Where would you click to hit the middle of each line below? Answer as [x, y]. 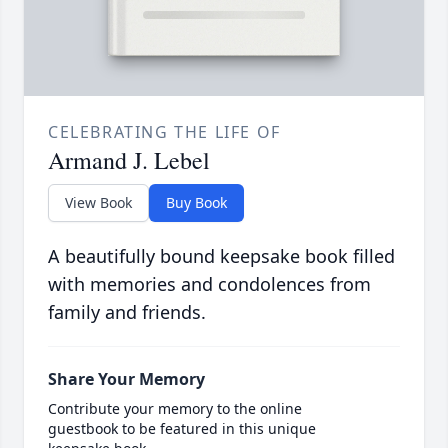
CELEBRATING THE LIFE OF [164, 132]
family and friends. [127, 312]
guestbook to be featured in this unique [182, 429]
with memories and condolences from [209, 284]
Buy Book [196, 203]
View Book [98, 203]
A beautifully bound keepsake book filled [221, 256]
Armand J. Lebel [129, 160]
